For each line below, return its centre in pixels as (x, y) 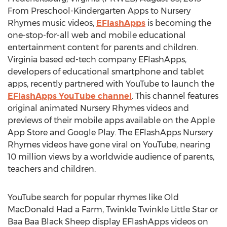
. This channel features (175, 96)
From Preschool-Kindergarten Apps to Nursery (99, 11)
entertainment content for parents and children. (103, 47)
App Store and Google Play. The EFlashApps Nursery (110, 133)
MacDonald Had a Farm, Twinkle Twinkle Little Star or (113, 210)
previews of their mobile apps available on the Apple (111, 120)
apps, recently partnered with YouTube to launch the (111, 84)
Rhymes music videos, (52, 23)
